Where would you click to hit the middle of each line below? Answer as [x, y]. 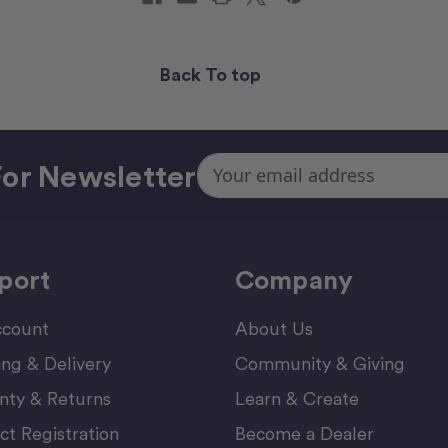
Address [224, 185]
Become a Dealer [304, 433]
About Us [273, 328]
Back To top [213, 74]
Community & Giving [319, 363]
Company [294, 279]
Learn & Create [296, 398]
